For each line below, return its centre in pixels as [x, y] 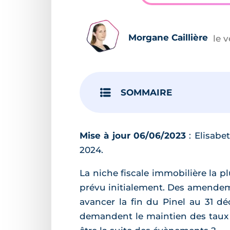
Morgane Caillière [168, 38]
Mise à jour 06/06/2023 [135, 136]
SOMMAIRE [146, 92]
